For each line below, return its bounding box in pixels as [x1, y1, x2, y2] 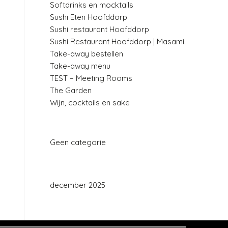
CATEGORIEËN [50, 123, 109, 133]
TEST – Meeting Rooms [50, 73, 133, 83]
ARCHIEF [50, 166, 87, 176]
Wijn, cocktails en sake [50, 97, 130, 107]
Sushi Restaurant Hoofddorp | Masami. [50, 36, 186, 46]
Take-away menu [50, 61, 111, 71]
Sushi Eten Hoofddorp [50, 12, 128, 22]
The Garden [50, 85, 92, 95]
